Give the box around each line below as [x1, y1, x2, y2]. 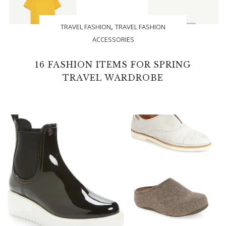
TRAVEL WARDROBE [63, 73, 163, 83]
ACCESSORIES [92, 35, 134, 44]
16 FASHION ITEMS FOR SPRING [35, 60, 191, 70]
